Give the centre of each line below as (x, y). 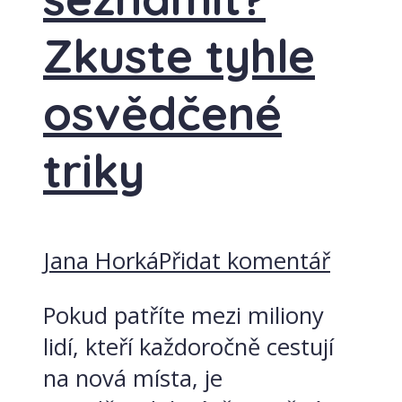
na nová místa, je (133, 378)
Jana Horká (101, 261)
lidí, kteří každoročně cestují (188, 346)
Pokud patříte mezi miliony (184, 315)
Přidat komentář (245, 261)
